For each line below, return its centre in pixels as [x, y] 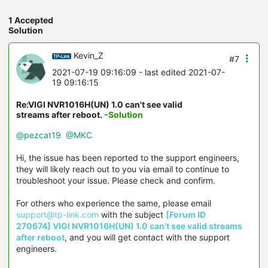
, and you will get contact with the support [147, 237]
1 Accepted [31, 20]
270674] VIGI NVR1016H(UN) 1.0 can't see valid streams [129, 226]
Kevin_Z [89, 55]
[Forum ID [186, 214]
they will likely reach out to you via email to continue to [123, 169]
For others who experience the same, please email [114, 203]
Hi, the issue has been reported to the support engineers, [128, 157]
